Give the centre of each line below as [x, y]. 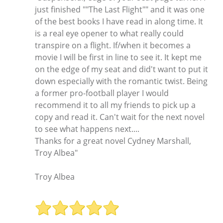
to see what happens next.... [87, 129]
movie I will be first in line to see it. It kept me [118, 57]
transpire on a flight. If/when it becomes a [113, 45]
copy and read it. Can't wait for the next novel [120, 117]
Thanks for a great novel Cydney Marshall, [113, 141]
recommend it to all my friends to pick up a [115, 105]
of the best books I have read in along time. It [119, 21]
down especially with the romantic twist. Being [121, 81]
